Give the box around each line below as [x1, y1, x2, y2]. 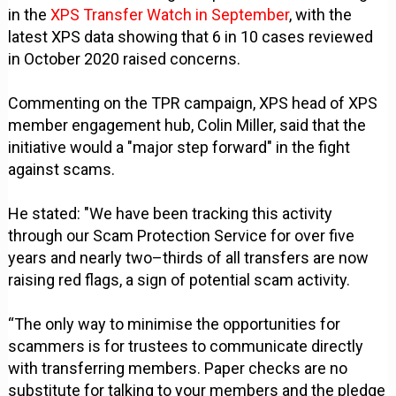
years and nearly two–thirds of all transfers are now [8, 248, 369, 268]
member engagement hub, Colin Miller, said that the [8, 116, 367, 135]
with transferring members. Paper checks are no [8, 359, 348, 378]
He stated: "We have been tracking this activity [8, 204, 333, 224]
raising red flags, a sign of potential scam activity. [8, 270, 351, 290]
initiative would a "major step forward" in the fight [8, 138, 351, 157]
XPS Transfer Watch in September [50, 5, 290, 25]
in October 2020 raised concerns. [8, 49, 241, 69]
